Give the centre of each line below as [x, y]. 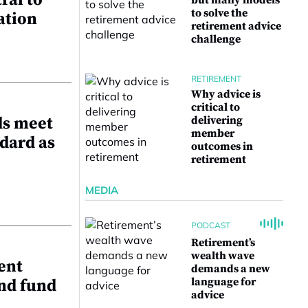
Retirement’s [223, 243]
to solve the [219, 13]
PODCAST [211, 225]
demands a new [231, 269]
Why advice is [226, 94]
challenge [216, 39]
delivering [217, 120]
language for [223, 282]
